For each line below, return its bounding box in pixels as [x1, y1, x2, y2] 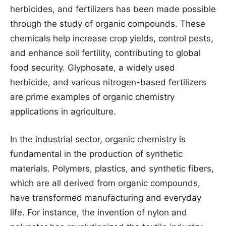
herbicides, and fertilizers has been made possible [10, 4, 216, 14]
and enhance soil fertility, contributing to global [10, 48, 201, 58]
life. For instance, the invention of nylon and [10, 207, 187, 217]
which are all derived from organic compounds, [10, 178, 200, 188]
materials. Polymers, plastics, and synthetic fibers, [10, 163, 214, 174]
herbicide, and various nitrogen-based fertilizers [10, 77, 206, 87]
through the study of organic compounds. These [10, 19, 205, 29]
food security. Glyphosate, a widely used [10, 63, 175, 73]
